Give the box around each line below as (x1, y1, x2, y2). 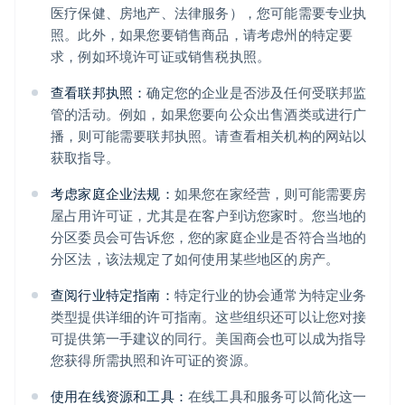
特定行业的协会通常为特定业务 (174, 286, 367, 305)
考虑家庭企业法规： (51, 184, 174, 203)
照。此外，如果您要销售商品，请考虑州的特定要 (51, 25, 353, 44)
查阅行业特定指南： (51, 286, 174, 305)
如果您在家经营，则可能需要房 (174, 184, 367, 203)
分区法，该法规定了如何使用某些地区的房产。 (51, 250, 340, 268)
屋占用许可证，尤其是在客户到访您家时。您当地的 (51, 206, 367, 225)
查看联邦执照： (51, 83, 147, 102)
